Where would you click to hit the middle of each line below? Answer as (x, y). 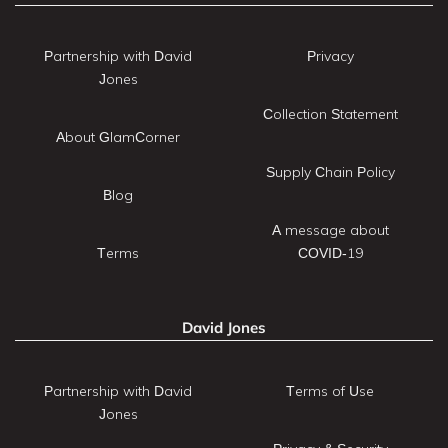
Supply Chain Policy (330, 171)
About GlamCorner (118, 136)
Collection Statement (330, 113)
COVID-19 (330, 252)
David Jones (224, 327)
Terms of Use (330, 390)
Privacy (330, 55)
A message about (330, 229)
